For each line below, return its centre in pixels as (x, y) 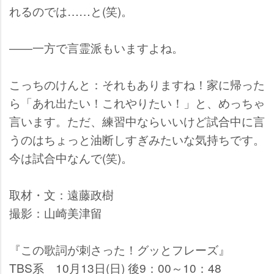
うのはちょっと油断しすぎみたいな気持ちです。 (137, 139)
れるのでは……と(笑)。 (71, 11)
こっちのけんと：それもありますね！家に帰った (137, 84)
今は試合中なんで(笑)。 (71, 158)
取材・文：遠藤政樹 (61, 194)
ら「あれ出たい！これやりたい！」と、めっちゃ (137, 103)
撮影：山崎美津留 (56, 213)
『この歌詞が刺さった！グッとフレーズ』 (120, 250)
